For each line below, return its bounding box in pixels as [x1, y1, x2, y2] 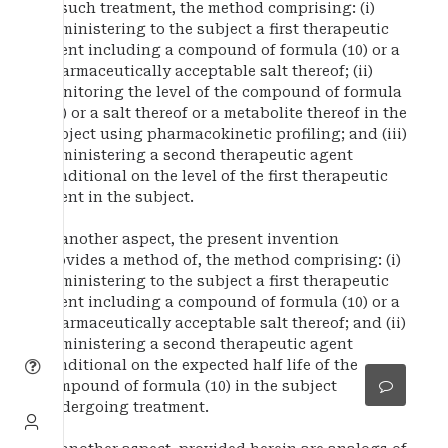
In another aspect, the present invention [41, 231, 339, 248]
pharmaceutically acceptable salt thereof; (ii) [41, 63, 373, 80]
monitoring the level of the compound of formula [41, 84, 402, 101]
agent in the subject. [41, 189, 194, 206]
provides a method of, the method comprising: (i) [41, 252, 401, 269]
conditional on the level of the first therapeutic [41, 168, 388, 185]
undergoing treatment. [41, 399, 209, 416]
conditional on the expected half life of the [41, 357, 358, 374]
